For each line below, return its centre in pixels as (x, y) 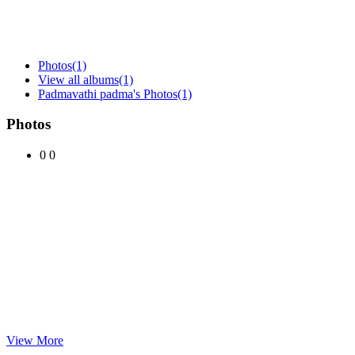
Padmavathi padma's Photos (108, 94)
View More (35, 340)
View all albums (78, 79)
